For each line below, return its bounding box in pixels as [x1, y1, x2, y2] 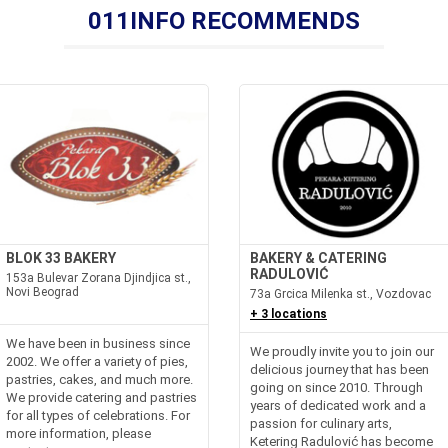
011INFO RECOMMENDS [88, 6, 360, 35]
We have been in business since [6, 335, 191, 351]
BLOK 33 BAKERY [6, 249, 117, 266]
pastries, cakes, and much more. [6, 371, 194, 387]
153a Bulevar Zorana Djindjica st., [6, 270, 192, 285]
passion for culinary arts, [250, 415, 392, 431]
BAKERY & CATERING [250, 249, 387, 266]
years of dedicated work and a [250, 397, 426, 413]
